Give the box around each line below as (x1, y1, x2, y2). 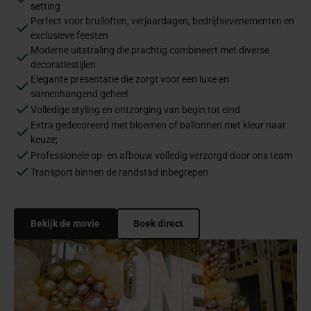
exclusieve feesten (31, 30, 108, 42)
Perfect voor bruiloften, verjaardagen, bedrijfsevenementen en (31, 15, 294, 27)
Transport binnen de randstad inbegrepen (31, 166, 208, 178)
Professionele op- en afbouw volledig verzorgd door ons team (31, 149, 292, 161)
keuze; (31, 134, 58, 146)
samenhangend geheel (31, 88, 128, 100)
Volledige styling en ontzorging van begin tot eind (31, 103, 240, 115)
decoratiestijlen (31, 59, 96, 71)
